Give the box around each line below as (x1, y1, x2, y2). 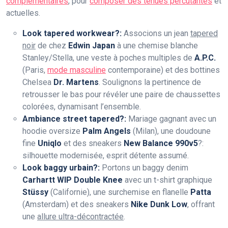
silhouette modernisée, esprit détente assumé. (22, 151, 189, 161)
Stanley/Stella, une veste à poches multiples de (22, 53, 194, 63)
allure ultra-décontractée (37, 212, 124, 222)
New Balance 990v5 (124, 138, 198, 149)
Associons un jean (122, 28, 190, 39)
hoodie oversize (22, 126, 82, 136)
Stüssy (22, 187, 48, 197)
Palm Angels (82, 126, 131, 136)
